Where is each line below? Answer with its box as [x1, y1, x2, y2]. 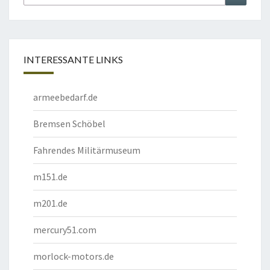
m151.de [33, 171, 67, 183]
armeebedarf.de [33, 91, 98, 103]
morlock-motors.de [33, 250, 114, 262]
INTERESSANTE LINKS [24, 54, 123, 65]
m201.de [33, 197, 67, 209]
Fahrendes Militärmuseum [33, 144, 140, 156]
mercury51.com [33, 224, 96, 236]
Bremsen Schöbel [33, 118, 105, 130]
